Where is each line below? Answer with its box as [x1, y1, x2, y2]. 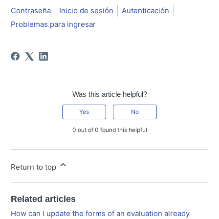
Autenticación [122, 5, 170, 15]
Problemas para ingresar [11, 19, 96, 29]
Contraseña [11, 5, 51, 15]
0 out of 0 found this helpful [72, 126, 147, 133]
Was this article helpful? [72, 89, 147, 98]
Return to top [11, 162, 59, 172]
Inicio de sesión [59, 5, 114, 15]
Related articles [11, 194, 76, 204]
